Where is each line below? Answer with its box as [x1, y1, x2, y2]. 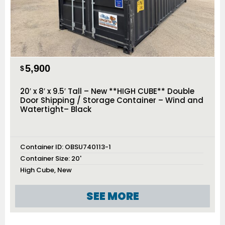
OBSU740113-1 [65, 142, 111, 152]
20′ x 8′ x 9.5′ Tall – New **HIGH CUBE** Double [20, 86, 194, 97]
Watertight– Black [20, 104, 91, 115]
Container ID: [20, 142, 65, 152]
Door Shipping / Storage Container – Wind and [20, 95, 203, 106]
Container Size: [20, 154, 70, 164]
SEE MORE [86, 189, 139, 204]
